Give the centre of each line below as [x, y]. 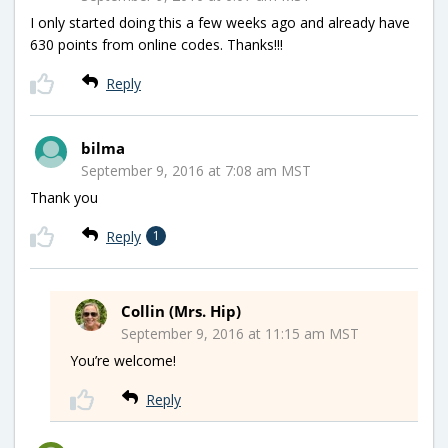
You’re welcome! [123, 360]
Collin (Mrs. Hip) [181, 310]
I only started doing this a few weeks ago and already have [220, 22]
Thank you [64, 197]
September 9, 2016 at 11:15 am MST [240, 333]
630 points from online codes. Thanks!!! [156, 44]
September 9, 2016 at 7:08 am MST [196, 170]
